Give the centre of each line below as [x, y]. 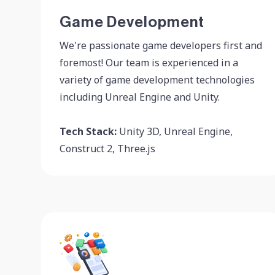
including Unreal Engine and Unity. [140, 97]
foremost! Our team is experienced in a [149, 63]
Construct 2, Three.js [107, 149]
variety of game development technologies [157, 80]
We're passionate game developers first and [161, 45]
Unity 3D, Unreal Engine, [175, 131]
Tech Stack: [88, 131]
